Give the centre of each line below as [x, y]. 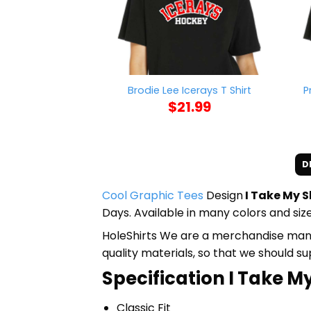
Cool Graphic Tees [153, 195]
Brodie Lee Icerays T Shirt [189, 91]
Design [223, 195]
